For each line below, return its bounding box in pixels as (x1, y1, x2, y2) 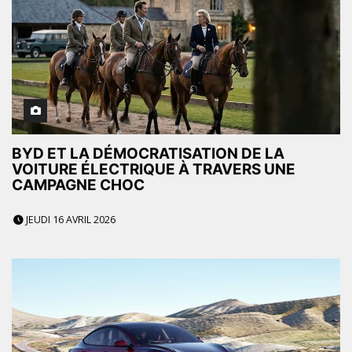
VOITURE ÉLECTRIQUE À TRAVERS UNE (12, 160, 295, 179)
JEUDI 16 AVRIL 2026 (24, 213, 115, 227)
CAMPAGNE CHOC (12, 176, 145, 195)
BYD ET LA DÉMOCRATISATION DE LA (12, 145, 284, 163)
